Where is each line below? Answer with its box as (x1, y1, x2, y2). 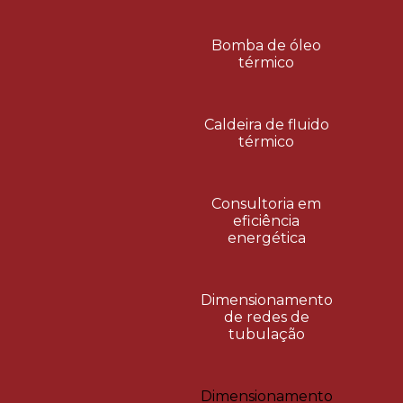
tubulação (228, 326, 305, 343)
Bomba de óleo (211, 37, 322, 54)
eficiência (233, 212, 300, 229)
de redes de (223, 309, 309, 326)
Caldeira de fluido (203, 116, 329, 133)
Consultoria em (211, 195, 322, 212)
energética (227, 229, 306, 246)
